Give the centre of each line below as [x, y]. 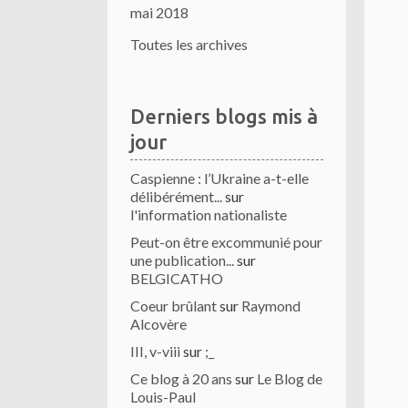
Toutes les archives [189, 44]
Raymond [271, 306]
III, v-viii [155, 351]
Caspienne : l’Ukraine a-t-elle [219, 178]
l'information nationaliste [209, 214]
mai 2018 [159, 12]
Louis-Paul [163, 397]
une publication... [182, 260]
